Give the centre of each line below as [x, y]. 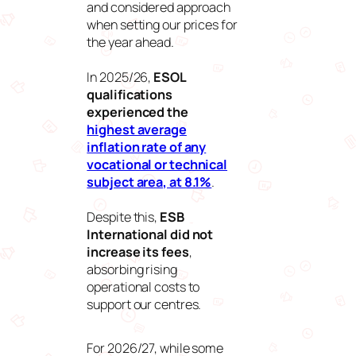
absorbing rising [132, 270]
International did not [150, 235]
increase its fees [138, 252]
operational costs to [143, 287]
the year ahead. [132, 43]
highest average [137, 130]
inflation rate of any [147, 147]
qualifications [130, 95]
